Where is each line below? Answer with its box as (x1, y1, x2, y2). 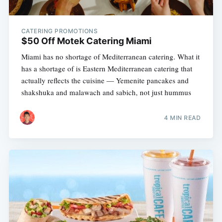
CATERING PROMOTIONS (21, 27, 98, 35)
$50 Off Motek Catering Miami (21, 35, 152, 46)
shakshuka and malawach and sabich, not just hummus (21, 87, 191, 97)
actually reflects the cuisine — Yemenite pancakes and (21, 75, 189, 85)
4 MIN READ (164, 114, 201, 122)
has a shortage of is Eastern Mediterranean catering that (21, 63, 192, 73)
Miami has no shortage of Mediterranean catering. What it (21, 51, 200, 61)
